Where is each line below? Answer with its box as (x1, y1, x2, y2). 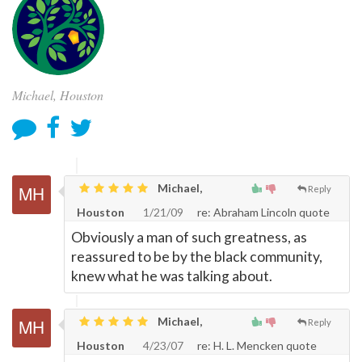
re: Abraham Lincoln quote (195, 205, 330, 219)
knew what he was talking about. (71, 267, 272, 284)
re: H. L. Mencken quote (195, 339, 317, 352)
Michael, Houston (12, 86, 103, 103)
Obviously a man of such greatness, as (71, 229, 307, 246)
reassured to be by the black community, (71, 248, 322, 265)
